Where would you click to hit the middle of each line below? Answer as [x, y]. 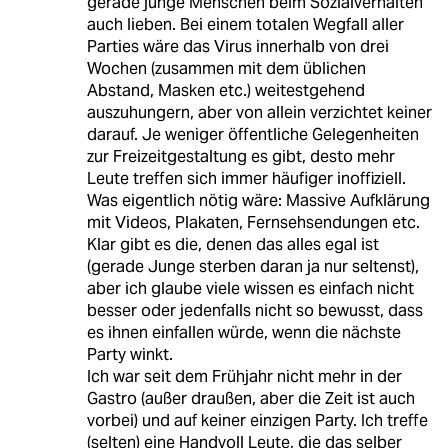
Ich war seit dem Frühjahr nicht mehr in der [244, 377]
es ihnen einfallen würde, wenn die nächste [243, 333]
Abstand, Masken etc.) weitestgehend [225, 91]
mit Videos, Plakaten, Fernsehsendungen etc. [253, 223]
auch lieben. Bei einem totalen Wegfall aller [245, 25]
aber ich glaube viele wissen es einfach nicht [250, 289]
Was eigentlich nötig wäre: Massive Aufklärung [258, 201]
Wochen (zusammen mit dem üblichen [226, 69]
